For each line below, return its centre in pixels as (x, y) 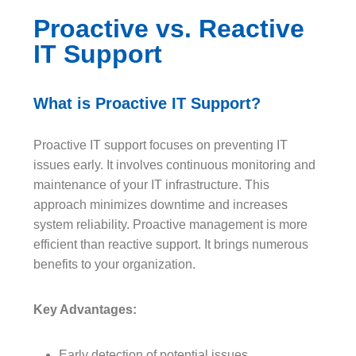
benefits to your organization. (114, 264)
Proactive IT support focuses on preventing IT (161, 145)
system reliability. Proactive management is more (170, 224)
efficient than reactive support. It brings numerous (171, 244)
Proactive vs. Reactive (169, 28)
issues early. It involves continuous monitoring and (174, 164)
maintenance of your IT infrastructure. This (151, 184)
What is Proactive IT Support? (147, 103)
